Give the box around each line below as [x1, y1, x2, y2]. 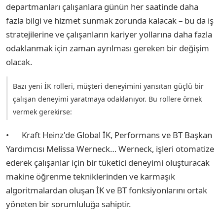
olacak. [6, 56, 34, 68]
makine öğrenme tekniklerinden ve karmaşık [6, 170, 175, 182]
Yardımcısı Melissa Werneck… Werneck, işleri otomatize [6, 143, 214, 154]
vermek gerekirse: [13, 107, 72, 116]
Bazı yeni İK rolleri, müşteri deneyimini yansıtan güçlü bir [13, 81, 204, 91]
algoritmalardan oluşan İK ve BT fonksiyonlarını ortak [6, 184, 207, 196]
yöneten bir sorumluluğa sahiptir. [6, 198, 131, 210]
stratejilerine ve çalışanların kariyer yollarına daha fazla [6, 28, 212, 40]
